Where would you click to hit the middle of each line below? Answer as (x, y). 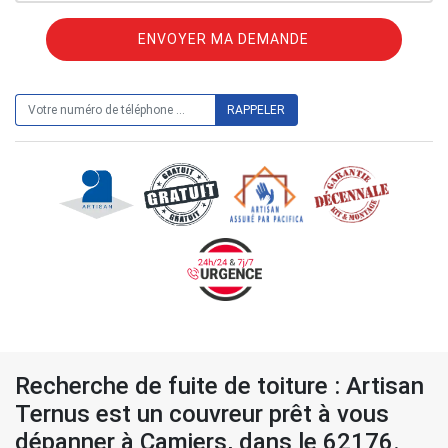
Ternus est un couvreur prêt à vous (202, 414)
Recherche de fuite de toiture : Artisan (219, 386)
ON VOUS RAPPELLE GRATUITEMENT (221, 85)
